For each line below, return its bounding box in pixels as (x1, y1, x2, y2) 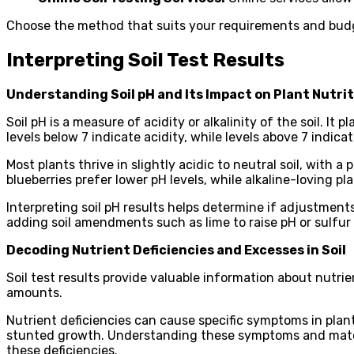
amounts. (6, 284, 62, 300)
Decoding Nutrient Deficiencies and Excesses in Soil (6, 242, 346, 258)
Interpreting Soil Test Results (6, 48, 284, 71)
